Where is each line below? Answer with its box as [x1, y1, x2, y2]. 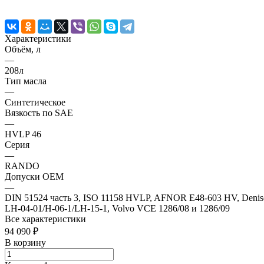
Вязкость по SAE [5, 107, 73, 118]
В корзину [5, 237, 46, 247]
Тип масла [5, 75, 47, 86]
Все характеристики [5, 213, 86, 224]
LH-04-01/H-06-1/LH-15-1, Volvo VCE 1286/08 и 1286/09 [5, 203, 230, 213]
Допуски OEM [5, 171, 64, 181]
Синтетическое [5, 97, 65, 107]
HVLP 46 [5, 128, 41, 139]
